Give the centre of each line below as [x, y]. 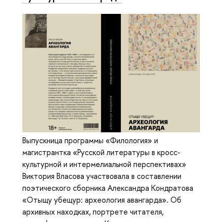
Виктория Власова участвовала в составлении [102, 176]
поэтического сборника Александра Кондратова [108, 188]
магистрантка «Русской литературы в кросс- [101, 152]
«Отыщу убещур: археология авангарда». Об [102, 200]
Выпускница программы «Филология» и [90, 140]
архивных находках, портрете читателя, [93, 212]
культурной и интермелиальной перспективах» [104, 164]
